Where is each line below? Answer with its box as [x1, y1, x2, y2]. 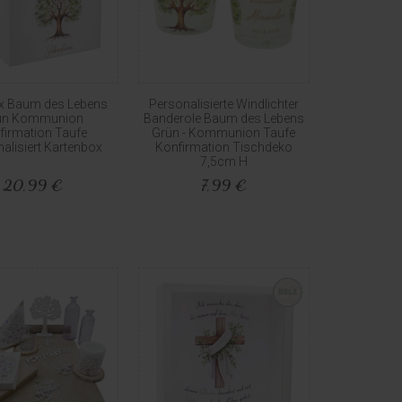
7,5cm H [199, 154, 248, 170]
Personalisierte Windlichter [148, 97, 299, 112]
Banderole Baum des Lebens [143, 111, 304, 127]
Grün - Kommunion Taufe [152, 126, 296, 141]
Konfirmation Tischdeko [154, 140, 293, 155]
